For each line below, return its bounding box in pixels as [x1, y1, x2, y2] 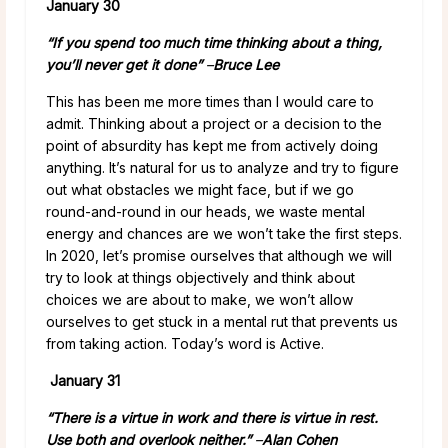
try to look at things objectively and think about [46, 268, 355, 286]
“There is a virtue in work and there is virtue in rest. [46, 408, 378, 426]
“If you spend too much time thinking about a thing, [46, 33, 382, 51]
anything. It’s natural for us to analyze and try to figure [46, 158, 399, 176]
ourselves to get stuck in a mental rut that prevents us [46, 312, 398, 330]
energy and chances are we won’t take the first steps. [46, 224, 402, 242]
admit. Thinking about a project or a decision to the [46, 114, 382, 132]
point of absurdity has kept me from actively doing [46, 136, 378, 154]
